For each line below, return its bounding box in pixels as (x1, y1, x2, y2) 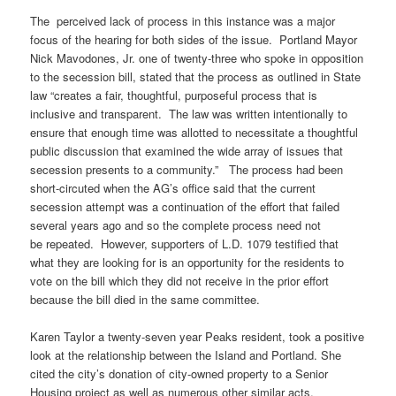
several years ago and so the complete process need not (30, 217, 322, 234)
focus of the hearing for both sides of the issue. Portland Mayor (30, 31, 358, 49)
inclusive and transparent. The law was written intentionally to (30, 105, 348, 123)
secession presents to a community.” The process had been (30, 161, 344, 179)
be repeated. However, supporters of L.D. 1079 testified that (30, 235, 339, 253)
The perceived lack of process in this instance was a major (30, 12, 336, 30)
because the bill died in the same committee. (30, 291, 261, 308)
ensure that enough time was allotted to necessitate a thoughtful (30, 124, 359, 141)
